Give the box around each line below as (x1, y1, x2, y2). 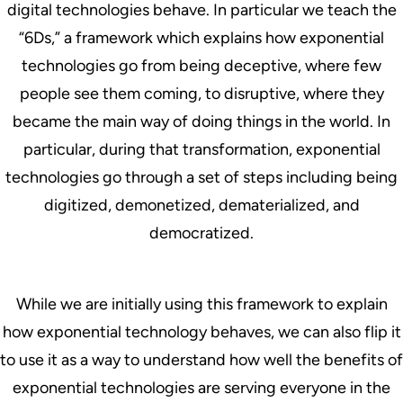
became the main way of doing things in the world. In (13, 111, 390, 131)
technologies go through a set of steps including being (5, 166, 398, 187)
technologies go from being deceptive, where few (22, 55, 381, 76)
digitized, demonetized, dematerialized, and (43, 194, 360, 215)
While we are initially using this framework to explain (15, 293, 388, 314)
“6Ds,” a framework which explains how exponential (19, 27, 384, 48)
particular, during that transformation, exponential (22, 139, 381, 159)
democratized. (149, 222, 254, 243)
